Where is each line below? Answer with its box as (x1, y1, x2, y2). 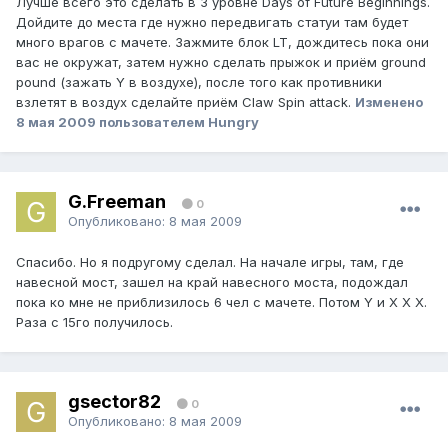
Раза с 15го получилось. (16, 314, 173, 331)
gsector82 (68, 390, 161, 412)
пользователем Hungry (96, 114, 259, 131)
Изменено (355, 94, 423, 111)
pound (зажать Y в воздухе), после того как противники (16, 74, 382, 91)
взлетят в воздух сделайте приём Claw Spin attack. (16, 94, 355, 111)
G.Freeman (68, 190, 166, 212)
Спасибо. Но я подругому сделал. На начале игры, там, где (16, 254, 404, 271)
